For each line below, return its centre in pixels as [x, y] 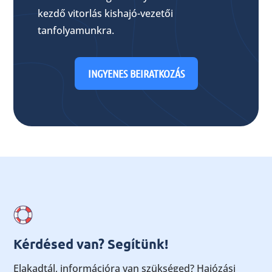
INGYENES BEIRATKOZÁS [136, 74]
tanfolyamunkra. [76, 31]
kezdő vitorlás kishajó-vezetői [106, 14]
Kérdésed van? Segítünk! [91, 244]
